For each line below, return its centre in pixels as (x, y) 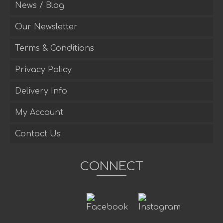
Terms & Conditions (55, 49)
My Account (39, 113)
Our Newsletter (46, 27)
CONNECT (111, 167)
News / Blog (40, 6)
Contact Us (38, 134)
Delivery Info (41, 91)
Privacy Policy (43, 70)
